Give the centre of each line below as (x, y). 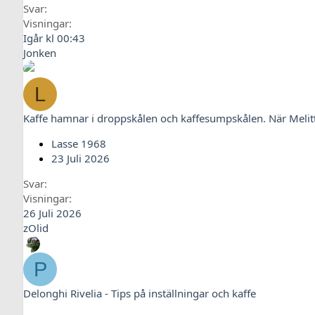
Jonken (40, 53)
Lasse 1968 (79, 143)
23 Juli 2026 (81, 158)
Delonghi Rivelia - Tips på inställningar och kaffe (140, 293)
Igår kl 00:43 (54, 38)
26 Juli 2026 (52, 213)
